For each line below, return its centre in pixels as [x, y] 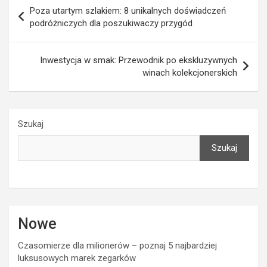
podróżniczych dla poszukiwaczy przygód [111, 23]
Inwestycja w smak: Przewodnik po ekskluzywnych [139, 60]
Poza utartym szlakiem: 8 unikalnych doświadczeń [128, 10]
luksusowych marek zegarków [77, 258]
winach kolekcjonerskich [190, 72]
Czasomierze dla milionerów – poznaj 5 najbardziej [117, 245]
